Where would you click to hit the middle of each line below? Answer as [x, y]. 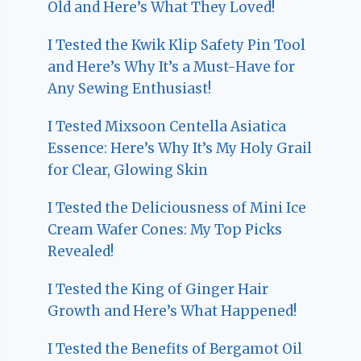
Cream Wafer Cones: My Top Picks [165, 229]
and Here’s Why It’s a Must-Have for [172, 66]
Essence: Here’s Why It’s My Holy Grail [180, 148]
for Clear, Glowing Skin [128, 170]
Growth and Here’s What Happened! [172, 311]
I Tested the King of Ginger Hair [158, 289]
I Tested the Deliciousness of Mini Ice [177, 207]
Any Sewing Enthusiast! [130, 88]
